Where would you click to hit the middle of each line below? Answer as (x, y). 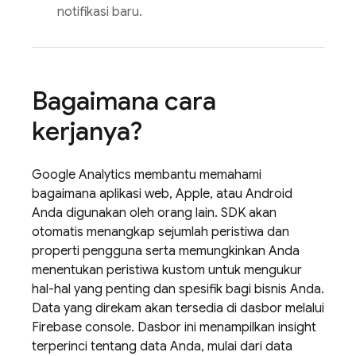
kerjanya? (87, 131)
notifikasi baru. (100, 12)
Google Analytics (81, 175)
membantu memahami (196, 175)
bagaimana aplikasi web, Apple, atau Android (162, 194)
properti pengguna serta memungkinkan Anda (166, 251)
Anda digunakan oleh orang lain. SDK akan (154, 213)
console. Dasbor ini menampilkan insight (199, 327)
